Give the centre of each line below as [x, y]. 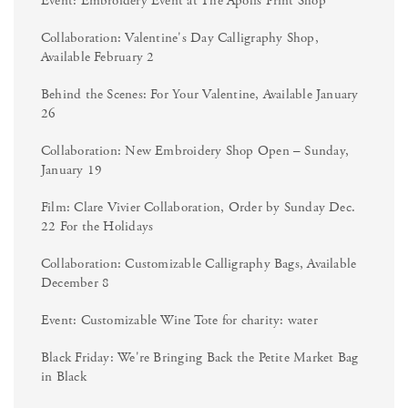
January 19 [72, 169]
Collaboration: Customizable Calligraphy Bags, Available [199, 263]
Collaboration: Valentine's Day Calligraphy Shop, [180, 37]
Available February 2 [98, 56]
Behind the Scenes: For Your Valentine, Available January [200, 94]
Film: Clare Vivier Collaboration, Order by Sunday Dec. [199, 207]
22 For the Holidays [97, 226]
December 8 [76, 282]
